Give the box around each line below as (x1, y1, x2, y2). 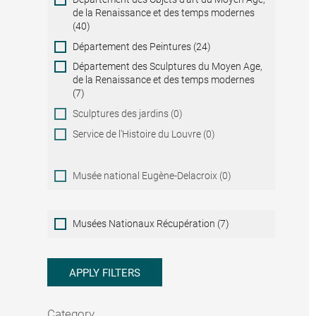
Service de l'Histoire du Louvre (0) (73, 128, 216, 140)
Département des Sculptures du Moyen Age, (73, 61, 263, 73)
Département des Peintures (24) (73, 40, 212, 52)
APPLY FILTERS (69, 267, 141, 280)
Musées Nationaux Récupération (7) (73, 217, 230, 229)
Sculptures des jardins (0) (73, 107, 183, 119)
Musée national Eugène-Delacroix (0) (73, 169, 232, 181)
